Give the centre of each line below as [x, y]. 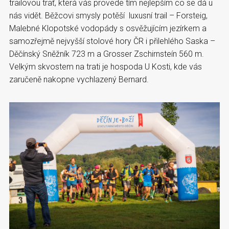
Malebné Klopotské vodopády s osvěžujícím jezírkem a [108, 28]
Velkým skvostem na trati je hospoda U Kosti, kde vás [106, 66]
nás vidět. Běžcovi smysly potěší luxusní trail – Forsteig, [108, 15]
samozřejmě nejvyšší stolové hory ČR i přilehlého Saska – [112, 41]
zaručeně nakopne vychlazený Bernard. [79, 79]
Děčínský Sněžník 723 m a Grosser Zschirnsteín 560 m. [107, 54]
